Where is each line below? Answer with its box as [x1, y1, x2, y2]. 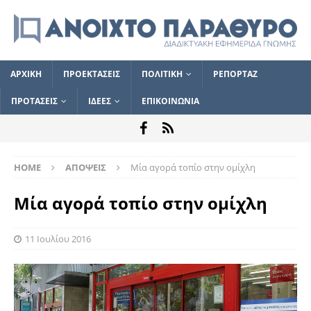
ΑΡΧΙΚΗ [10, 67, 42, 80]
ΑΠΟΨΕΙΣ [65, 160, 106, 174]
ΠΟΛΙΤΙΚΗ [142, 67, 183, 80]
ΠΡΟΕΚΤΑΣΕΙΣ [63, 67, 120, 80]
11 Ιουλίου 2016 [25, 232, 91, 245]
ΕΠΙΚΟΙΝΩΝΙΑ [142, 94, 199, 107]
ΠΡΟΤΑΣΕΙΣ [11, 94, 58, 107]
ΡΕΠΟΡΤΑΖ [213, 67, 258, 80]
